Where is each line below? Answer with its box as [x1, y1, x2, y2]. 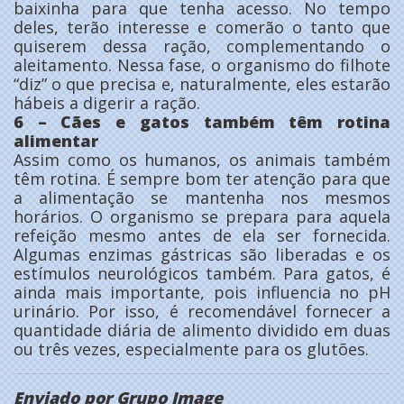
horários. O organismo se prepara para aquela [14, 205, 390, 227]
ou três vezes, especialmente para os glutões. [14, 337, 369, 360]
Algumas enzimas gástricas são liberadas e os [14, 243, 390, 265]
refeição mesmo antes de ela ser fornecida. [14, 224, 390, 246]
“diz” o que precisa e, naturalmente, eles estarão [14, 72, 390, 95]
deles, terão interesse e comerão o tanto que [14, 15, 390, 38]
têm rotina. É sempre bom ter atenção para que [14, 167, 390, 189]
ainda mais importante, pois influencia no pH [14, 280, 390, 303]
